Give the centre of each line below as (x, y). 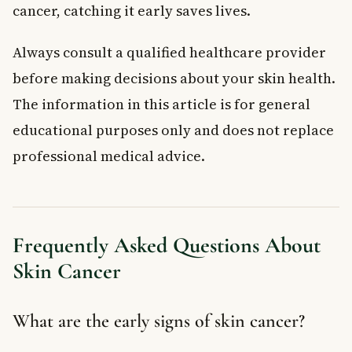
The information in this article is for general (161, 104)
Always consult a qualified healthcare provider (169, 52)
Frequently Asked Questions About (167, 245)
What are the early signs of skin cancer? (159, 321)
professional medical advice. (109, 156)
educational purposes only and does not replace (173, 130)
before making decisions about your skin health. (174, 78)
